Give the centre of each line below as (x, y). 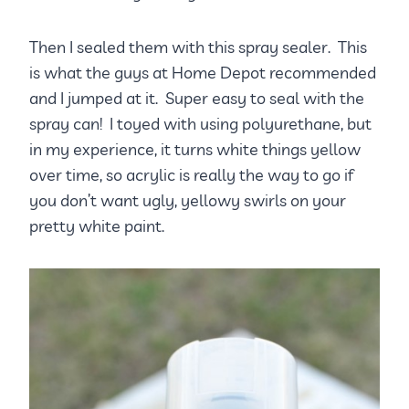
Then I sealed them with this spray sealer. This (198, 47)
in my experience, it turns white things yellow (195, 149)
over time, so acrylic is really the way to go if (191, 174)
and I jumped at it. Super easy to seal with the (197, 98)
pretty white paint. (97, 225)
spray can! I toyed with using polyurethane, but (200, 123)
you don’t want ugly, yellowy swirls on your (188, 200)
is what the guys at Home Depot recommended (203, 72)
